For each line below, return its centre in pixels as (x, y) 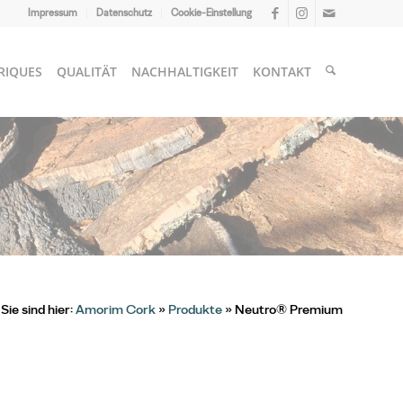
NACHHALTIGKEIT (185, 72)
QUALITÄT (87, 72)
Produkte (195, 309)
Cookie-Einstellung (211, 13)
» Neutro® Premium (282, 309)
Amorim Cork (116, 309)
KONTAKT (282, 72)
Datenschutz (124, 13)
